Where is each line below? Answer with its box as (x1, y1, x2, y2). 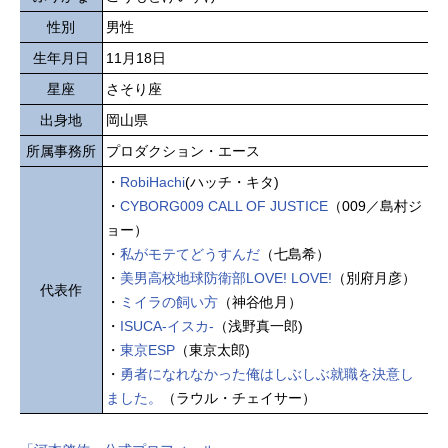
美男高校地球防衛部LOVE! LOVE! (120, 269, 332, 286)
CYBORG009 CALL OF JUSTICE (120, 197, 328, 214)
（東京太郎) (175, 341, 250, 358)
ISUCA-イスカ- (120, 317, 214, 334)
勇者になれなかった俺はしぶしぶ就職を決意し (120, 365, 414, 382)
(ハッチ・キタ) (185, 173, 279, 190)
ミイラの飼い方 (120, 293, 218, 310)
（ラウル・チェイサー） (162, 389, 316, 406)
